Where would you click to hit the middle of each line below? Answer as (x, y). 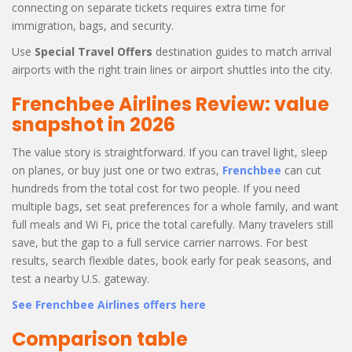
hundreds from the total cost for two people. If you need (156, 188)
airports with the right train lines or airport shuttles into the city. (172, 69)
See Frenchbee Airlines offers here (109, 304)
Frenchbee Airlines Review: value (170, 104)
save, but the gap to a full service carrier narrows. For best (160, 242)
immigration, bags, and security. (93, 25)
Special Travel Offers (93, 51)
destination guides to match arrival (242, 51)
